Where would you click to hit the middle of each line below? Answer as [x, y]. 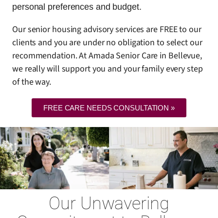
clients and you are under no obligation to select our [107, 42]
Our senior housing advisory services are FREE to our [107, 29]
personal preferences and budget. [77, 7]
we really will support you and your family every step [108, 69]
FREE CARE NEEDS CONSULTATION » [109, 108]
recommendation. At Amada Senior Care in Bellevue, [107, 55]
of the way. [32, 82]
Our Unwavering [109, 204]
